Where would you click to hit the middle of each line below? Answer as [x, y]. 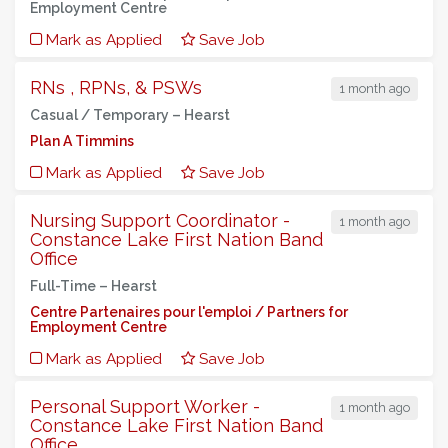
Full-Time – [70, 286]
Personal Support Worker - [145, 406]
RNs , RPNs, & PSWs [116, 87]
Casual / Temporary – [107, 115]
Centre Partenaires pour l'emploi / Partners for [189, 312]
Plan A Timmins [82, 141]
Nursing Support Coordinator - [160, 220]
